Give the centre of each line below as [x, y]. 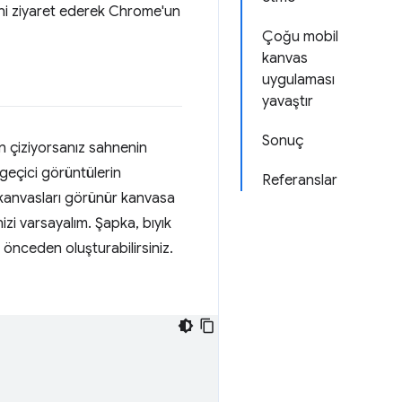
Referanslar [300, 180]
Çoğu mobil [300, 37]
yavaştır [288, 101]
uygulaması [298, 80]
